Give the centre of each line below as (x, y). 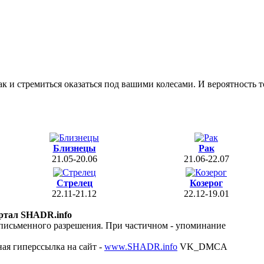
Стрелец (74, 183)
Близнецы (74, 148)
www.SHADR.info (141, 247)
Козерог (206, 183)
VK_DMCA (202, 247)
